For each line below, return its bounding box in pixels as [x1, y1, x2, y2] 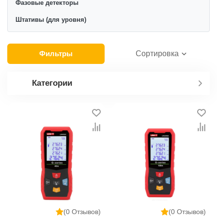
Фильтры [39, 49, 73, 58]
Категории [32, 78, 72, 88]
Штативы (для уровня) [15, 15, 86, 23]
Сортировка [135, 49, 179, 58]
